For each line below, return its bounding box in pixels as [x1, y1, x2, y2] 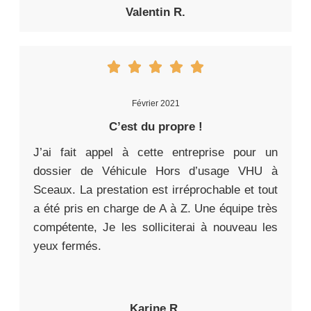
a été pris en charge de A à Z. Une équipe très [33, 201, 278, 215]
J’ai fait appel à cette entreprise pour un [33, 145, 278, 159]
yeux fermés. [33, 239, 101, 253]
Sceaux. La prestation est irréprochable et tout [33, 183, 278, 196]
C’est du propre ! [108, 119, 203, 133]
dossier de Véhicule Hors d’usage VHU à [33, 164, 278, 178]
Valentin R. [126, 5, 185, 19]
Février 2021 [131, 98, 180, 108]
